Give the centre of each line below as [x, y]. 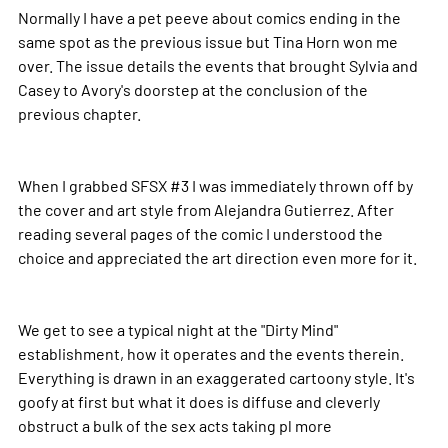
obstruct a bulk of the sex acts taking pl [156, 425]
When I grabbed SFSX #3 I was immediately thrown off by [215, 185]
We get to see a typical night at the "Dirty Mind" [177, 329]
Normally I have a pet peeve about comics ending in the [209, 17]
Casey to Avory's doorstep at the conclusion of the [192, 89]
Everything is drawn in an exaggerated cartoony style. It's [216, 377]
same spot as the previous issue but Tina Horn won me [207, 41]
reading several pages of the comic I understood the [200, 233]
